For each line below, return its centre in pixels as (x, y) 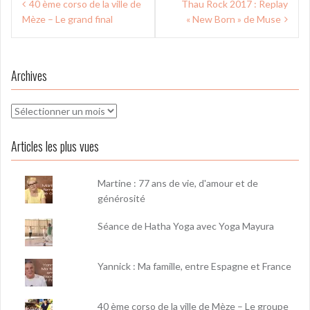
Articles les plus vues (55, 146)
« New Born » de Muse (234, 19)
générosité (122, 198)
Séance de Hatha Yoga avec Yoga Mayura (186, 226)
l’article (36, 42)
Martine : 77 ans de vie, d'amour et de (178, 183)
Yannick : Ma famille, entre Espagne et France (195, 266)
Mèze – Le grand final (67, 19)
